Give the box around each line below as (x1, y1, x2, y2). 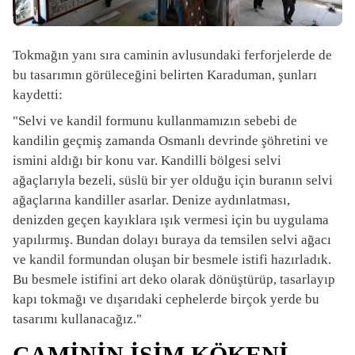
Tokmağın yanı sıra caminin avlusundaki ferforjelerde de (13, 47, 332, 63)
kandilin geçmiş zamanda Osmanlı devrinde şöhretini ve (13, 132, 328, 148)
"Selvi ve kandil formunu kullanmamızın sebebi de (13, 113, 297, 128)
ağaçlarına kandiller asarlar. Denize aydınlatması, (13, 192, 290, 208)
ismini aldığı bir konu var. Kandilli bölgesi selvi (13, 152, 281, 168)
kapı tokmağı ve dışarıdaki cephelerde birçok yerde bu (13, 291, 319, 307)
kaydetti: (13, 86, 63, 102)
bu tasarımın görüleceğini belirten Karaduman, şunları (13, 67, 317, 82)
